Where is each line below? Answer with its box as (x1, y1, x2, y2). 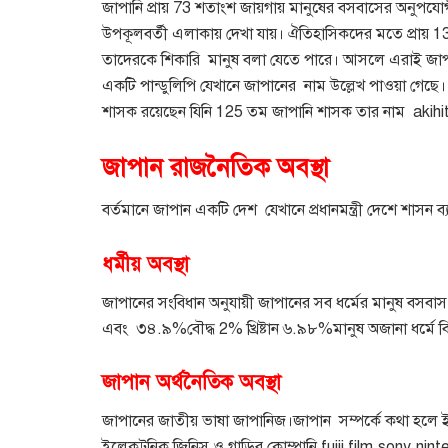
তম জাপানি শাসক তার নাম (247, 101, 405, 122)
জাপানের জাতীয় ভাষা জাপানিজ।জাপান (102, 411, 331, 432)
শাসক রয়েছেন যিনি (102, 101, 212, 122)
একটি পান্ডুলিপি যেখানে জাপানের (102, 75, 296, 96)
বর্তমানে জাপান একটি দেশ (102, 200, 257, 221)
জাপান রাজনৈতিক (102, 151, 270, 183)
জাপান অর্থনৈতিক (102, 370, 233, 396)
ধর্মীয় (102, 251, 141, 277)
